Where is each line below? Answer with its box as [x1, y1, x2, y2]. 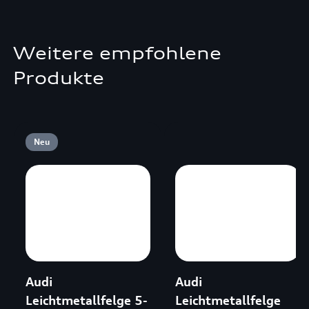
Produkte [12, 68, 104, 88]
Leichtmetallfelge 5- [25, 292, 148, 308]
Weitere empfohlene [12, 43, 221, 63]
